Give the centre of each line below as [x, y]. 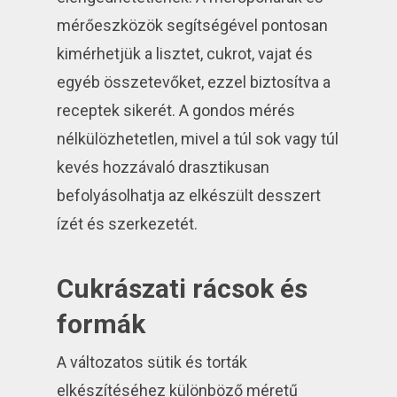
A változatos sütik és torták [152, 362]
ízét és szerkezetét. [128, 224]
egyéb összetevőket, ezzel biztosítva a [194, 82]
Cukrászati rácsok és [183, 289]
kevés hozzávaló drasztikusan [163, 167]
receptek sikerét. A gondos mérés [176, 111]
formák [101, 324]
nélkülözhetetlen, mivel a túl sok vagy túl [198, 139]
